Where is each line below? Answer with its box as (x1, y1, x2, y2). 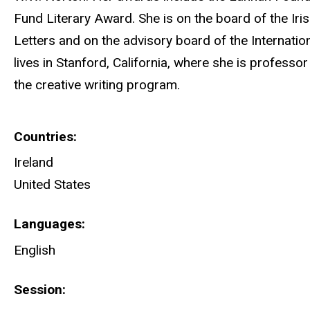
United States (14, 176, 91, 192)
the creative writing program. (14, 77, 180, 93)
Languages (14, 216, 82, 232)
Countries (14, 128, 73, 145)
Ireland (14, 154, 53, 170)
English (14, 241, 55, 258)
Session (14, 282, 62, 298)
